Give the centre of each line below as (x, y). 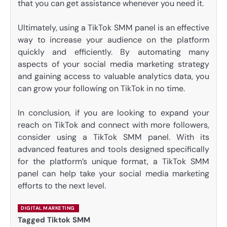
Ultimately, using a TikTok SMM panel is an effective (113, 27)
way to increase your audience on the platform (113, 40)
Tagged (32, 220)
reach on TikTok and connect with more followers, (113, 125)
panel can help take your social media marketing (113, 173)
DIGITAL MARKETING (48, 208)
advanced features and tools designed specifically (113, 149)
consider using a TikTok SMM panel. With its (113, 137)
